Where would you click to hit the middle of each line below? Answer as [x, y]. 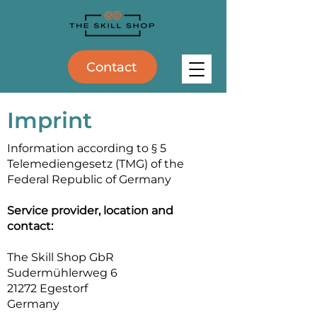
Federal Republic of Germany [89, 179]
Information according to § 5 [87, 148]
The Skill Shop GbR [60, 257]
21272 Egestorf [47, 288]
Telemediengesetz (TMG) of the [96, 164]
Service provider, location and [90, 211]
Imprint [50, 120]
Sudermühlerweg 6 [62, 273]
